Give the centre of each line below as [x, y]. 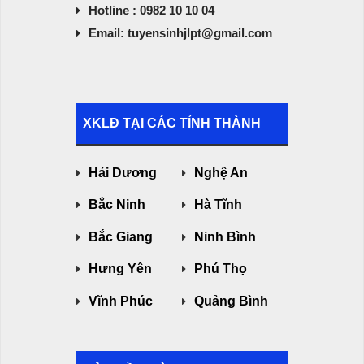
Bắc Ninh [117, 205]
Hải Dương [123, 173]
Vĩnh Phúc [121, 301]
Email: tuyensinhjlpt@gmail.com [180, 33]
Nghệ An [221, 173]
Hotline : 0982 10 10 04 [152, 10]
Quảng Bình [231, 301]
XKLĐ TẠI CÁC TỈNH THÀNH [171, 123]
